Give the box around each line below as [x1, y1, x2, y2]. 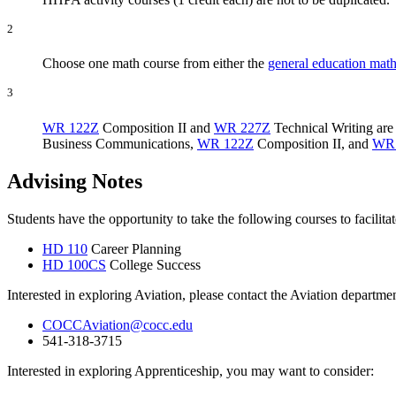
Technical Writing [270, 119, 373, 135]
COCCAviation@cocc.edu [42, 316, 193, 332]
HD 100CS [42, 256, 106, 272]
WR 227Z [214, 119, 270, 135]
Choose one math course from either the [42, 56, 268, 72]
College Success [106, 256, 201, 272]
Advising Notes [7, 169, 142, 193]
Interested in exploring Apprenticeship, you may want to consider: [7, 362, 374, 378]
